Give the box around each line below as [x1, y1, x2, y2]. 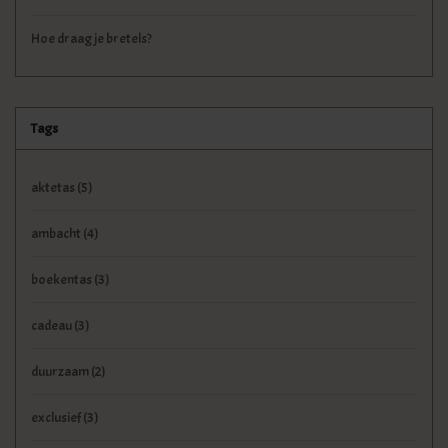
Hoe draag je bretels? [31, 30, 152, 48]
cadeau [31, 317, 74, 335]
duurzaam [31, 363, 91, 381]
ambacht [31, 225, 83, 243]
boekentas [31, 271, 94, 289]
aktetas [31, 179, 77, 197]
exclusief [31, 409, 83, 427]
